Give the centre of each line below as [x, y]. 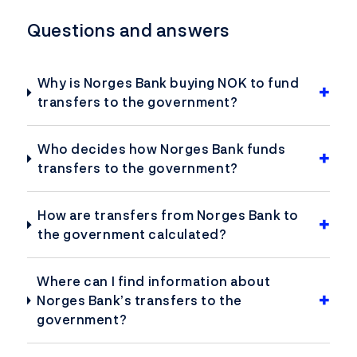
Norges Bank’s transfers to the [139, 301]
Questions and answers [129, 31]
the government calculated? [132, 235]
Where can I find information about [153, 282]
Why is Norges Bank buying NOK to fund [168, 83]
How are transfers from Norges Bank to [168, 216]
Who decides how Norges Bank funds [161, 149]
